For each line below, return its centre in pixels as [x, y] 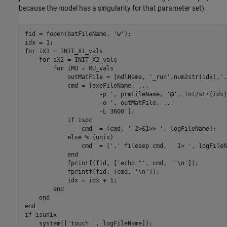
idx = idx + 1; [71, 180]
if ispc [58, 120]
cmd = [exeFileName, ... [87, 86]
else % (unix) [69, 137]
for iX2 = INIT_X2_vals [71, 60]
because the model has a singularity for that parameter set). [112, 8]
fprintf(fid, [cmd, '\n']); [92, 172]
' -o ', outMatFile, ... [99, 103]
